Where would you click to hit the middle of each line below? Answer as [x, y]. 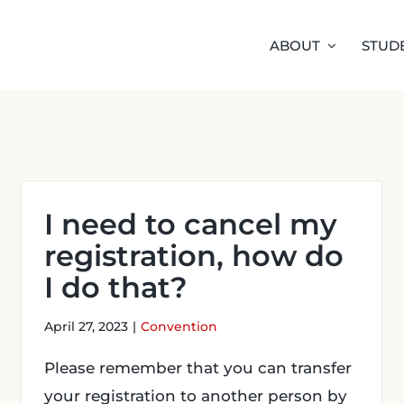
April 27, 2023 [86, 326]
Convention [179, 326]
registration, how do [194, 256]
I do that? [116, 287]
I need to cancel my [191, 224]
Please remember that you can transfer [198, 368]
